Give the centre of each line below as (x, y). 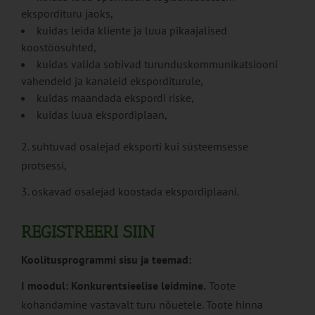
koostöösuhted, (59, 47)
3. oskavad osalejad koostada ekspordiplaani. (130, 192)
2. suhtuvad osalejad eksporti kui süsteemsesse (135, 147)
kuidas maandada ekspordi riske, (115, 98)
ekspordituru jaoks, (67, 14)
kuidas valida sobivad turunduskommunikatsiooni (157, 64)
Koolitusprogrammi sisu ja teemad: (106, 260)
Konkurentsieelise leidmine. (139, 286)
